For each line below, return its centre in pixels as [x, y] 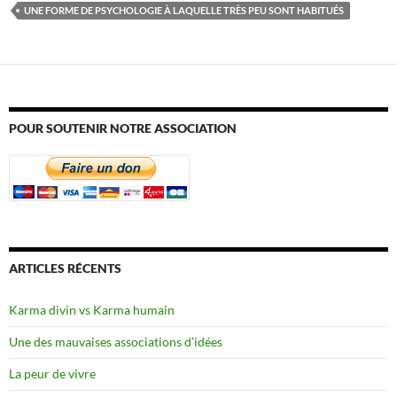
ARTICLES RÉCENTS [65, 268]
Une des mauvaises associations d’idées [116, 341]
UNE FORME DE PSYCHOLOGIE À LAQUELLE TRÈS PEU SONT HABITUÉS [184, 10]
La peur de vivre [52, 373]
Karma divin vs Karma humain [92, 309]
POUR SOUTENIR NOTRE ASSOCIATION [123, 128]
